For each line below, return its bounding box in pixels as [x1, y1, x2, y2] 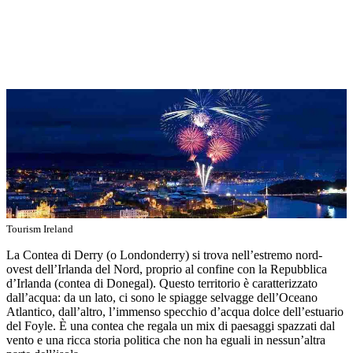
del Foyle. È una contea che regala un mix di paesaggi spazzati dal [6, 318, 335, 333]
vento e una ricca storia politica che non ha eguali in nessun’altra [6, 333, 325, 347]
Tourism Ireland [6, 222, 73, 235]
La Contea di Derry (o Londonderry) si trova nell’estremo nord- [6, 247, 322, 262]
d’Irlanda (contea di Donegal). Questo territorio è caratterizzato [6, 276, 318, 290]
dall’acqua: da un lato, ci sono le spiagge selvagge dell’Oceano [6, 290, 318, 304]
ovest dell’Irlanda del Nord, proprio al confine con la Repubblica [6, 262, 327, 276]
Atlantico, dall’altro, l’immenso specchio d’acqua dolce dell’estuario [6, 304, 344, 318]
